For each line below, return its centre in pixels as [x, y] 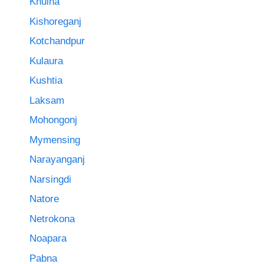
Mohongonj [53, 120]
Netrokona [52, 219]
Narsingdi [50, 179]
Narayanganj [57, 160]
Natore [44, 199]
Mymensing [55, 140]
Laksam [47, 100]
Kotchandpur [57, 41]
